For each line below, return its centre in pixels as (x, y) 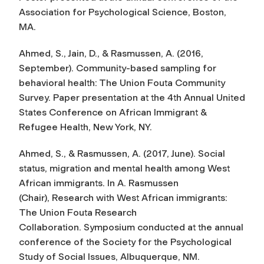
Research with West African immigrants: (140, 197)
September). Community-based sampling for (118, 68)
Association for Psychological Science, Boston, (123, 12)
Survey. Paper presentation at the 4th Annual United (132, 97)
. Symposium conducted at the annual (161, 227)
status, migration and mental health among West (124, 168)
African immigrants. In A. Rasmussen (99, 183)
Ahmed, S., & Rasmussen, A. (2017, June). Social (122, 153)
